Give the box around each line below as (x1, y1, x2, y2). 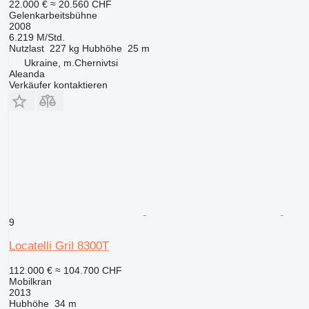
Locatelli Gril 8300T (8, 239, 109, 253)
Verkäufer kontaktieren (8, 79, 108, 91)
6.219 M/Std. (8, 32, 65, 43)
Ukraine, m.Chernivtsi (23, 57, 118, 69)
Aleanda (8, 68, 45, 80)
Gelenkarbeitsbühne (8, 10, 97, 21)
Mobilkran (8, 276, 52, 288)
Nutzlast (8, 43, 44, 54)
